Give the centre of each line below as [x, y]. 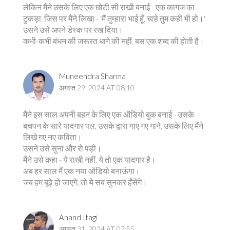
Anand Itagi [78, 217]
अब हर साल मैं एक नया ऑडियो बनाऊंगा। [82, 171]
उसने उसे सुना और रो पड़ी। [62, 148]
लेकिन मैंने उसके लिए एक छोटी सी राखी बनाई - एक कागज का [109, 7]
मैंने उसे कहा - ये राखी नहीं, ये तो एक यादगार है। [90, 159]
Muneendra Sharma [92, 76]
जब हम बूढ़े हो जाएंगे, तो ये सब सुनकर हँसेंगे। [85, 182]
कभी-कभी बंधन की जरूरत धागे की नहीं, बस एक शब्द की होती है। [114, 41]
